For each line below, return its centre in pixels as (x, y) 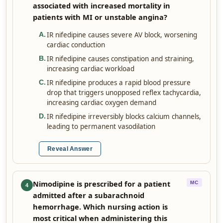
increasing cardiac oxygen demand (102, 103)
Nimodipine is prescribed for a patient (102, 184)
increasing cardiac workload (91, 69)
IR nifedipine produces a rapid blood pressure (119, 83)
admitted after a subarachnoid (89, 195)
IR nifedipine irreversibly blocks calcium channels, (124, 116)
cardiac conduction (76, 45)
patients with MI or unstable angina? (100, 17)
